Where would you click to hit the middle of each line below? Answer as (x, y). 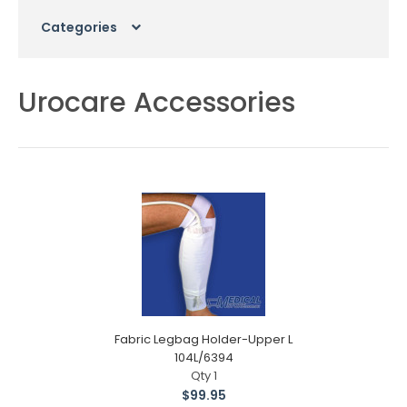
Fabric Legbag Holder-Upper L (203, 339)
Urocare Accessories (157, 103)
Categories (79, 27)
